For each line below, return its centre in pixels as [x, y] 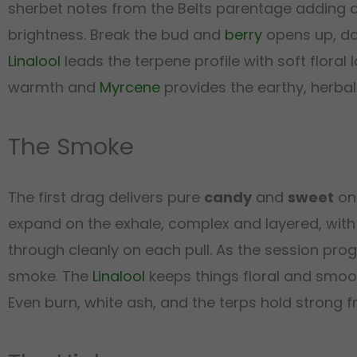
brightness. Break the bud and [116, 34]
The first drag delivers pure [106, 198]
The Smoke [71, 146]
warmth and [54, 87]
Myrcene [130, 87]
